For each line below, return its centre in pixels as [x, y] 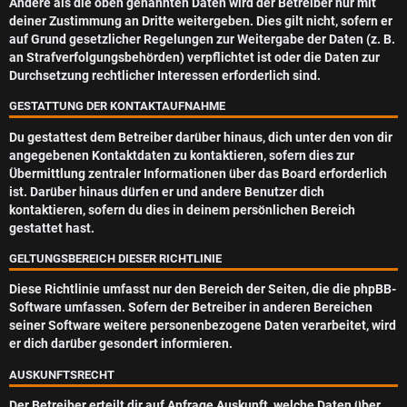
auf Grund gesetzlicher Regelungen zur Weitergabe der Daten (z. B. [202, 40]
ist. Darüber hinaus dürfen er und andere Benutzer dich [167, 192]
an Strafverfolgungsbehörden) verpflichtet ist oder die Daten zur [194, 58]
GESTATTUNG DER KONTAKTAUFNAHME [117, 106]
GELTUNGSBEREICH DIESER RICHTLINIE [115, 259]
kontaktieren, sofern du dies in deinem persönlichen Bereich [182, 210]
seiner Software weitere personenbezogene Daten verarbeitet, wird [203, 326]
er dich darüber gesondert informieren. [121, 344]
